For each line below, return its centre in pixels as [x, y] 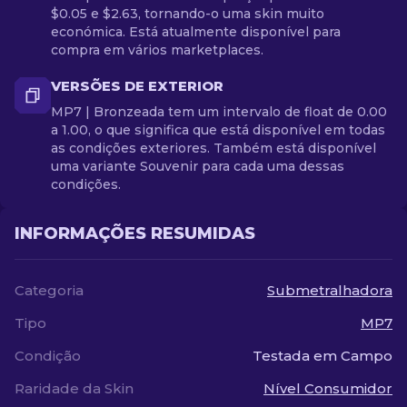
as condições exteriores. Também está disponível [213, 148]
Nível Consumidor [328, 388]
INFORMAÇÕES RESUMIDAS [135, 233]
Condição [48, 356]
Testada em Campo [323, 356]
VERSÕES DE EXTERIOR [137, 86]
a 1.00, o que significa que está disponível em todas [218, 130]
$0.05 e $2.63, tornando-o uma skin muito [188, 14]
